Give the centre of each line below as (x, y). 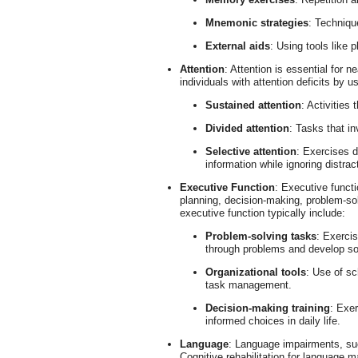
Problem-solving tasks (261, 236)
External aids (238, 46)
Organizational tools (256, 272)
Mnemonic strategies (257, 23)
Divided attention (247, 128)
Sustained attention (253, 105)
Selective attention (251, 151)
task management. (249, 285)
